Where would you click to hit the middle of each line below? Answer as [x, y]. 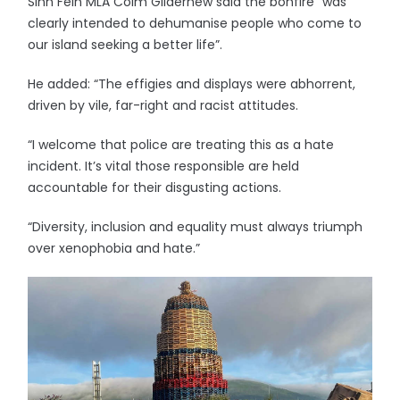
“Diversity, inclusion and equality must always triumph [196, 227]
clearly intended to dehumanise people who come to [195, 23]
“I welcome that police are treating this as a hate [181, 145]
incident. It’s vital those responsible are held [164, 166]
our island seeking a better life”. [125, 45]
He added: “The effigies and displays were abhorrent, [192, 84]
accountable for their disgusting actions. [155, 187]
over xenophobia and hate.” [114, 248]
